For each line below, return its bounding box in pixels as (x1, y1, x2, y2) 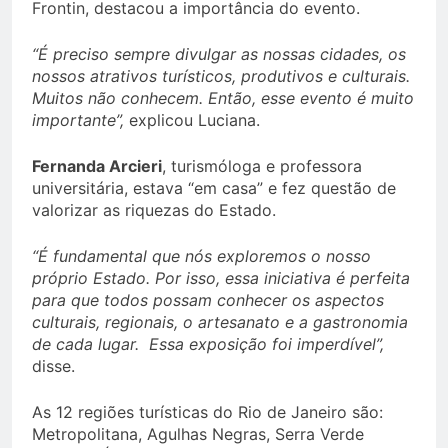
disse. (32, 356, 75, 377)
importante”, (32, 110, 124, 131)
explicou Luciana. (124, 110, 260, 131)
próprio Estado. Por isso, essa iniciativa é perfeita (32, 268, 410, 289)
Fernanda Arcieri (32, 156, 162, 177)
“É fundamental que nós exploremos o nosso (32, 246, 371, 267)
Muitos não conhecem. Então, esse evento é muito (32, 88, 414, 109)
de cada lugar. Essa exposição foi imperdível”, (32, 334, 384, 355)
